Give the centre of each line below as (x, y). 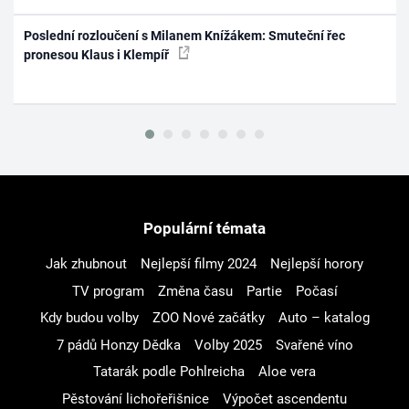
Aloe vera (287, 372)
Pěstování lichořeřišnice (136, 399)
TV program (108, 291)
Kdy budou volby (89, 318)
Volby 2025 (228, 345)
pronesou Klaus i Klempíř (98, 54)
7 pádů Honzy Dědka (118, 345)
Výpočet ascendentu (285, 399)
